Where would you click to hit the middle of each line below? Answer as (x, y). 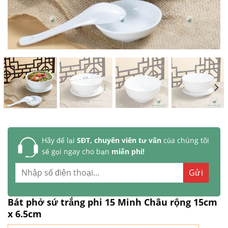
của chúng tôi (185, 140)
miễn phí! (128, 151)
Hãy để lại (58, 140)
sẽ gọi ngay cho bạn (76, 151)
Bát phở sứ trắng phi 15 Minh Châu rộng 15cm (112, 202)
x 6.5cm (24, 213)
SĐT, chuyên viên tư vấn (118, 140)
